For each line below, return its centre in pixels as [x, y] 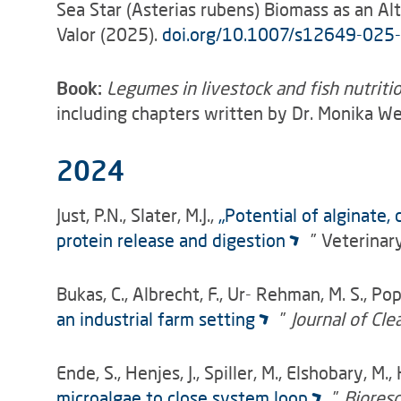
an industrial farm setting [156, 319]
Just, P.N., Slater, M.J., [137, 215]
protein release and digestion [171, 240]
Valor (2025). [109, 34]
